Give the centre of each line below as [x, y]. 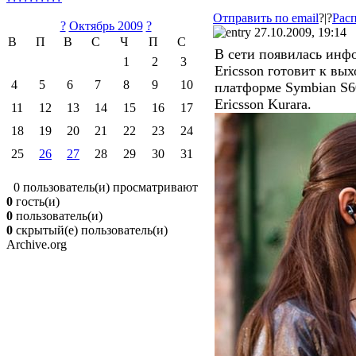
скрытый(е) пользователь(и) [90, 230]
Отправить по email [266, 18]
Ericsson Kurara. [263, 104]
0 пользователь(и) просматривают [106, 187]
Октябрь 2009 [106, 26]
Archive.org [37, 244]
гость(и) [36, 201]
